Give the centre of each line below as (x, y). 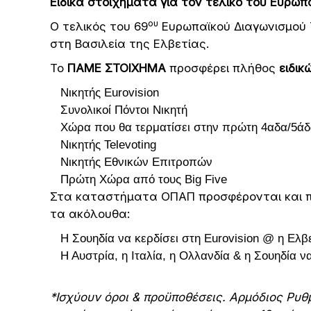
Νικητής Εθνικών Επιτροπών (136, 162)
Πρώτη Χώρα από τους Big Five (144, 179)
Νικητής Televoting (108, 145)
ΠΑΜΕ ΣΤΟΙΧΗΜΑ (118, 68)
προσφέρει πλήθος (224, 68)
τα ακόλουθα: (90, 214)
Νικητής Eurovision (110, 93)
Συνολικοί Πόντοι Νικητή (124, 110)
